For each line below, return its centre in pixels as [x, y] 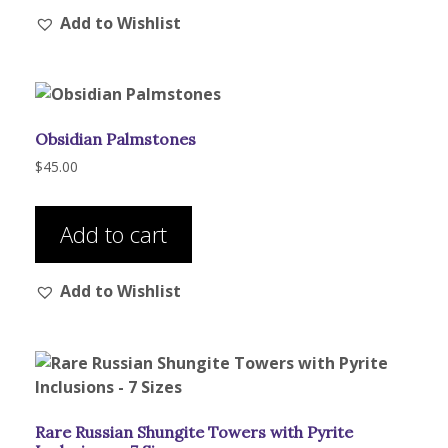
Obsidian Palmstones [115, 139]
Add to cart [113, 234]
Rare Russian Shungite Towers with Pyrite [194, 432]
